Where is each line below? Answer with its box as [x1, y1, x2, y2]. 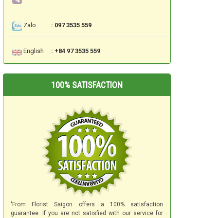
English [23, 47, 44, 55]
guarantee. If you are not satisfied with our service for [11, 210, 163, 217]
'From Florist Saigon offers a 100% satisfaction [11, 201, 163, 208]
